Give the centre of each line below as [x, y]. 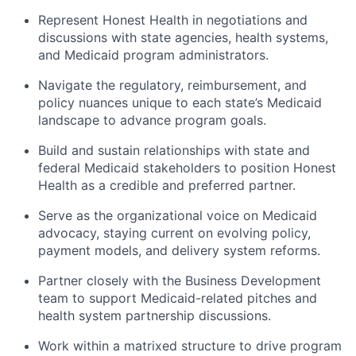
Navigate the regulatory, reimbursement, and [172, 85]
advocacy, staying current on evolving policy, [174, 233]
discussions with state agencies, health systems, [183, 38]
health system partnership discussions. [155, 316]
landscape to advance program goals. [152, 120]
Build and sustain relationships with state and [174, 151]
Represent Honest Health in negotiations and [173, 20]
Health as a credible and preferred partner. [167, 186]
